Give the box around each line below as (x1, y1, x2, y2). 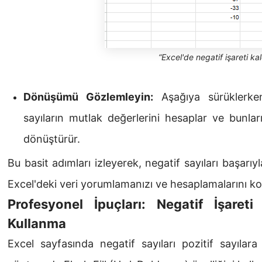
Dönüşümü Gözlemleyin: (23, 91, 153, 104)
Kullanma (8, 216, 66, 232)
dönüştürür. (23, 133, 80, 146)
